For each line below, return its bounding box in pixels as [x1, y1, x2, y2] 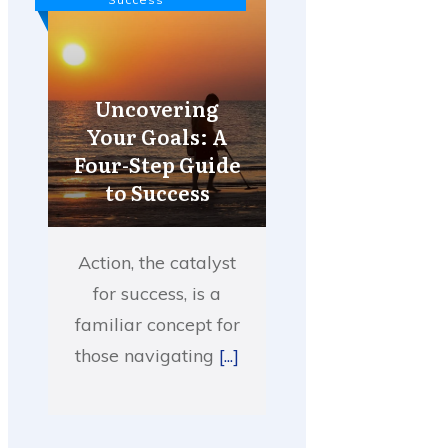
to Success [104, 176, 210, 207]
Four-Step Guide [73, 148, 241, 179]
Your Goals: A [86, 120, 228, 151]
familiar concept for [74, 312, 240, 336]
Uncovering [95, 92, 219, 123]
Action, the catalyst [78, 250, 236, 274]
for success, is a [93, 281, 221, 305]
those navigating [75, 343, 219, 367]
